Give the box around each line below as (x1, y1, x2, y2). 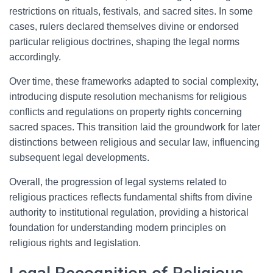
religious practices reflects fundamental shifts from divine (9, 192, 252, 202)
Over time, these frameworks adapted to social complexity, (9, 76, 258, 87)
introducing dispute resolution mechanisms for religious (9, 91, 247, 102)
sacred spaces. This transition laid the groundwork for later (9, 122, 260, 132)
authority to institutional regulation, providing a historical (9, 207, 249, 218)
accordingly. (9, 52, 61, 62)
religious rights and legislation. (9, 238, 141, 248)
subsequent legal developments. (9, 152, 149, 163)
